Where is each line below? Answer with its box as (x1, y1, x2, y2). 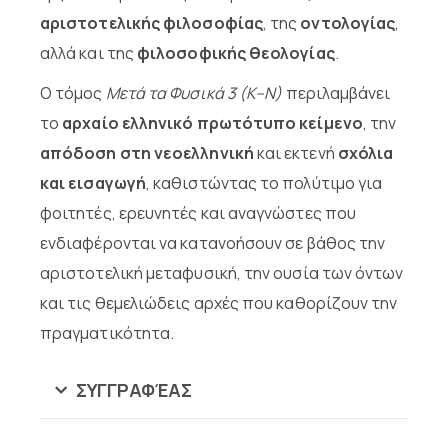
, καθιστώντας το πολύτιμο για (145, 172, 383, 195)
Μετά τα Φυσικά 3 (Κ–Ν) (105, 82, 283, 105)
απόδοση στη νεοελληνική (40, 142, 254, 165)
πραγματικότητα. (40, 322, 175, 345)
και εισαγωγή (40, 172, 146, 195)
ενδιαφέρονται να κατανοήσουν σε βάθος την (40, 232, 386, 255)
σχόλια (337, 142, 394, 165)
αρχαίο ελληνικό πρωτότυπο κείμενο (62, 112, 363, 135)
